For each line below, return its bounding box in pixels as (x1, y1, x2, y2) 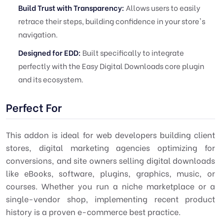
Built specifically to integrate (81, 47, 184, 58)
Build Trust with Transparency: (18, 2, 124, 13)
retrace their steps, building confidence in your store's (18, 15, 205, 26)
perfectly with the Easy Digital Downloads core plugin (18, 60, 204, 71)
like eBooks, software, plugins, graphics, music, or (6, 167, 215, 179)
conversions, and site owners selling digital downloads (6, 154, 215, 166)
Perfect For (6, 99, 62, 115)
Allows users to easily (124, 2, 200, 13)
